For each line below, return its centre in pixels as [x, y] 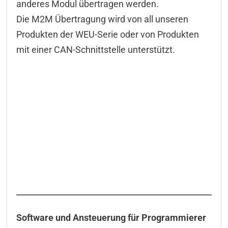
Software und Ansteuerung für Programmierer [111, 218]
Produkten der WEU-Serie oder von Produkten [107, 35]
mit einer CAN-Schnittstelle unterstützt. [95, 50]
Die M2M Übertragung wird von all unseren [102, 19]
